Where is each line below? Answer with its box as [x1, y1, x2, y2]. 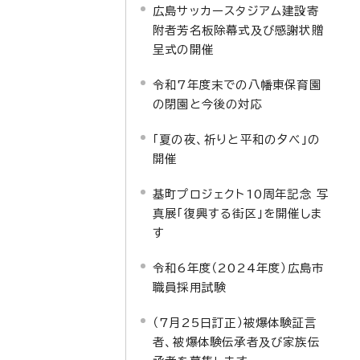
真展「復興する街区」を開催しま [153, 207, 323, 219]
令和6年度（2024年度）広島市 [153, 262, 325, 274]
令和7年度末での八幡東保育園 [153, 79, 321, 91]
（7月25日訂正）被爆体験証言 [153, 317, 317, 329]
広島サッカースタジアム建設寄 [153, 5, 319, 17]
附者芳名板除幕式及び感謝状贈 [153, 24, 324, 36]
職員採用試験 [153, 281, 227, 293]
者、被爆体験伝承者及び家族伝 [153, 336, 320, 348]
